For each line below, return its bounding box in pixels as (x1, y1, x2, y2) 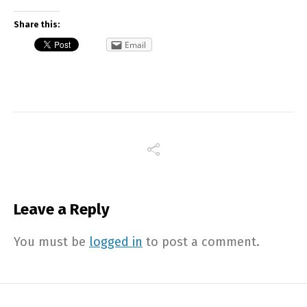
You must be (14, 234, 89, 250)
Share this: (14, 20, 60, 30)
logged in (89, 234, 143, 250)
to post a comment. (143, 234, 260, 250)
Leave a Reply (14, 200, 110, 219)
